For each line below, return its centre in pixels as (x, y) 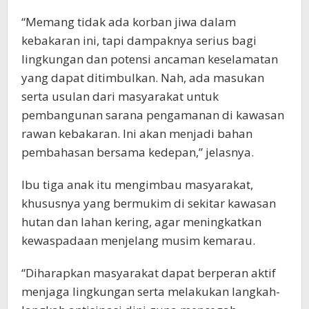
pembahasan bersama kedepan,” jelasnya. (138, 152)
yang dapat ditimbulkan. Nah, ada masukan (143, 77)
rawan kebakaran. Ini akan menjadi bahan (137, 133)
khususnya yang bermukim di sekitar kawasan (149, 203)
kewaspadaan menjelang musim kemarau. (138, 240)
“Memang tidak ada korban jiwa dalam (129, 21)
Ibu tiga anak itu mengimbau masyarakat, (137, 184)
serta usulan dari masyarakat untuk (120, 96)
